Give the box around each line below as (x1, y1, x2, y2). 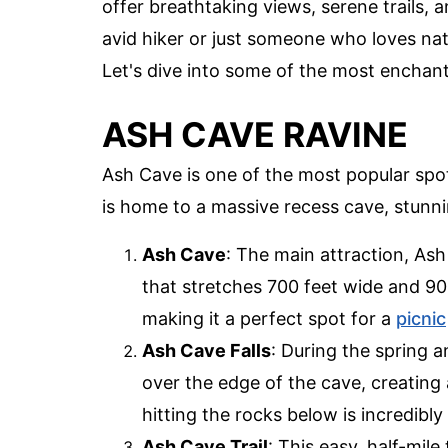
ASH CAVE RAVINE (102, 113, 408, 155)
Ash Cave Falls (142, 339, 271, 361)
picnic (396, 307, 446, 329)
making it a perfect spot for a (142, 307, 396, 329)
